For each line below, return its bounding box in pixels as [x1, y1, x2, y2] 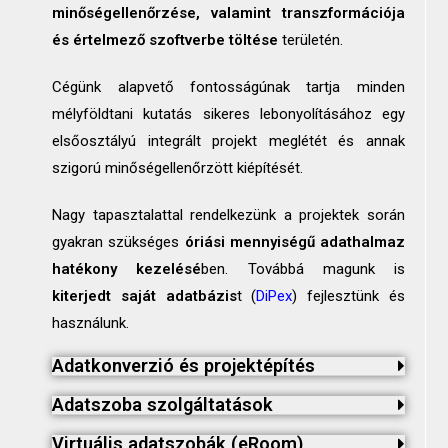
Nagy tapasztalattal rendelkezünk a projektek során [52, 206, 405, 225]
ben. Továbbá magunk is [201, 260, 405, 279]
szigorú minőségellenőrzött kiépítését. [52, 159, 304, 178]
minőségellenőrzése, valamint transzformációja [52, 4, 405, 23]
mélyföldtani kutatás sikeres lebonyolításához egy [52, 105, 405, 124]
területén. [282, 31, 344, 50]
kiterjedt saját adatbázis [52, 287, 237, 306]
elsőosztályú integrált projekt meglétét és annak [52, 132, 405, 151]
